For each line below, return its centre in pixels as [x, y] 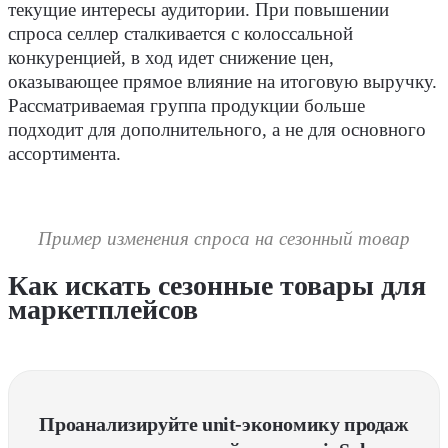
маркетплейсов [103, 310]
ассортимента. [64, 154]
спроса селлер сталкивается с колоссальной [180, 34]
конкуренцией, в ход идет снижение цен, [171, 58]
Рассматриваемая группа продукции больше [186, 106]
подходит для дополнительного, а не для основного [217, 130]
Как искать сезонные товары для [217, 286]
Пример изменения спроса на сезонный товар [224, 239]
